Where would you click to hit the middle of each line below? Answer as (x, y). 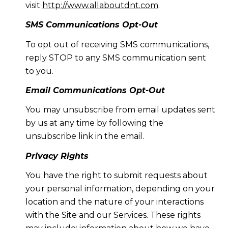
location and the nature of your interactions (114, 202)
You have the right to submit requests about (116, 176)
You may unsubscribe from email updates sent (120, 110)
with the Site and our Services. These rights (113, 215)
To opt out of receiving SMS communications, (117, 44)
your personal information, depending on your (120, 189)
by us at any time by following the (94, 123)
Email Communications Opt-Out (95, 90)
